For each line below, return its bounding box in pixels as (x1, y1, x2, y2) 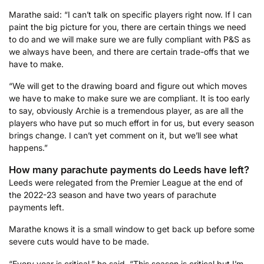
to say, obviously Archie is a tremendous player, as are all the (9, 105, 243, 116)
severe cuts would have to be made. (9, 236, 149, 247)
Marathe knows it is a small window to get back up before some (9, 224, 255, 235)
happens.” (9, 143, 48, 153)
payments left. (9, 202, 64, 212)
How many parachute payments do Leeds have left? (9, 163, 249, 176)
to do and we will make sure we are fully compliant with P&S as (9, 34, 250, 44)
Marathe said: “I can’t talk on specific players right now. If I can (9, 9, 252, 19)
